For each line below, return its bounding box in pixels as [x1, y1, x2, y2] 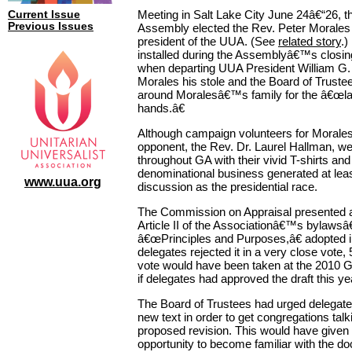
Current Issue [8, 9, 80, 20]
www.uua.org [24, 174, 101, 189]
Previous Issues [8, 20, 93, 32]
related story [278, 34, 341, 48]
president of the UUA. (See [137, 34, 278, 48]
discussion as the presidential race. [137, 179, 317, 193]
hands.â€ [137, 101, 185, 115]
